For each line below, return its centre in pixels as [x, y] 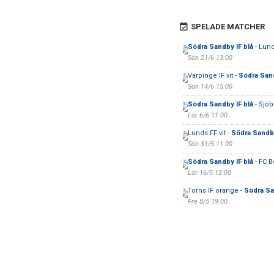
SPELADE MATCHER [228, 27]
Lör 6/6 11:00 [207, 115]
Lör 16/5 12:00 [209, 173]
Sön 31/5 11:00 [210, 144]
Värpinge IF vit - [213, 76]
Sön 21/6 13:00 [210, 58]
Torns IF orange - [216, 191]
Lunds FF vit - [209, 133]
